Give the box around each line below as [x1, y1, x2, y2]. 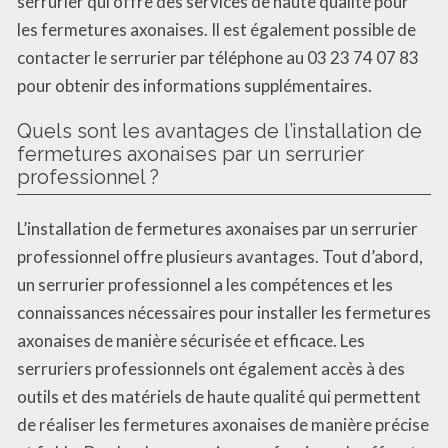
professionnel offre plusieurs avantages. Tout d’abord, [17, 245, 423, 267]
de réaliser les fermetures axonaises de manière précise [17, 413, 429, 435]
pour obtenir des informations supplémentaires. [17, 74, 372, 96]
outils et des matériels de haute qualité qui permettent [17, 385, 421, 407]
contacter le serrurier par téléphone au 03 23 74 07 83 [17, 46, 419, 68]
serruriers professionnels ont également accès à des [17, 357, 405, 379]
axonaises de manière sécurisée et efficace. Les [17, 329, 365, 351]
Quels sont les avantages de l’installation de [17, 118, 422, 143]
